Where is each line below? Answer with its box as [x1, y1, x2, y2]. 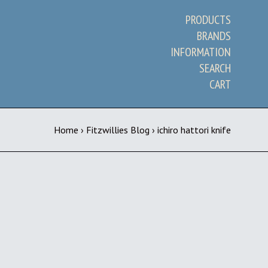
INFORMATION [170, 44, 231, 60]
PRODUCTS [185, 12, 231, 28]
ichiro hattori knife [157, 124, 231, 136]
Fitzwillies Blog [86, 124, 150, 136]
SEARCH [199, 60, 231, 76]
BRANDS [197, 28, 231, 44]
